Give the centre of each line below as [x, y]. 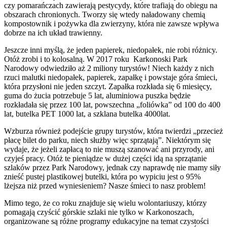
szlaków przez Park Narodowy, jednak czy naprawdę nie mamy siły [112, 167]
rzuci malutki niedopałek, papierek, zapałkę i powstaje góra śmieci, [111, 77]
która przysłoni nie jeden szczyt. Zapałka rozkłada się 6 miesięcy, [108, 86]
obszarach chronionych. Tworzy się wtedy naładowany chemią [105, 14]
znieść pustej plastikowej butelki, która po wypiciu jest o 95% [102, 176]
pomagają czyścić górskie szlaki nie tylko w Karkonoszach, [99, 212]
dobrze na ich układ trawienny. [53, 32]
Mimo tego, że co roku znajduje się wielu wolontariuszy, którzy [105, 203]
